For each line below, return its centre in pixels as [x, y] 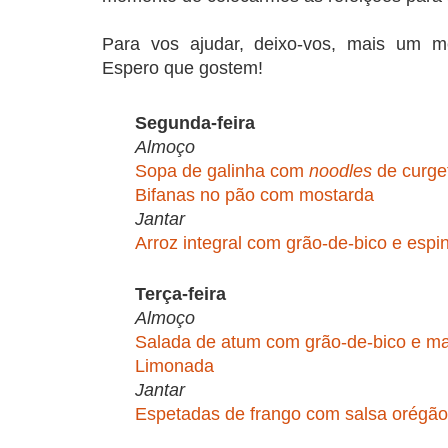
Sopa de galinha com [222, 170]
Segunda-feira [195, 122]
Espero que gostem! [182, 68]
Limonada [174, 366]
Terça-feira [180, 294]
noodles [340, 170]
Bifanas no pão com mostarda [254, 194]
